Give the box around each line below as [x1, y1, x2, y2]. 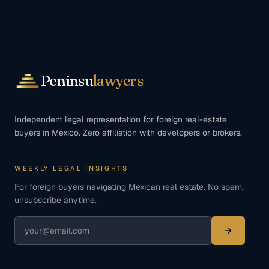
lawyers [92, 72, 143, 89]
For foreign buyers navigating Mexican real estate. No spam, [14, 181, 244, 192]
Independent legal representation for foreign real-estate [14, 114, 227, 125]
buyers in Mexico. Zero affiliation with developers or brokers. [14, 127, 242, 138]
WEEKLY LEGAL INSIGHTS [14, 164, 128, 172]
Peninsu [41, 72, 93, 89]
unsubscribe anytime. [14, 195, 97, 205]
